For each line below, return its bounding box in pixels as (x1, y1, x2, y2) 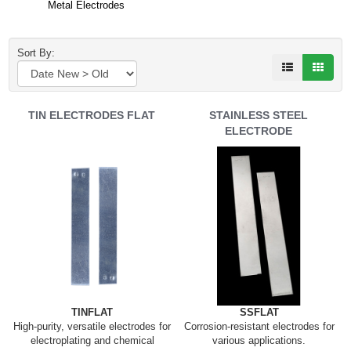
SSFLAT (239, 306, 279, 318)
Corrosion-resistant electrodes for (183, 320, 335, 332)
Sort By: (17, 47, 61, 59)
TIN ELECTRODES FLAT (27, 109, 155, 121)
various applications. (212, 335, 306, 346)
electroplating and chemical (30, 335, 154, 346)
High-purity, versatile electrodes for (13, 320, 171, 332)
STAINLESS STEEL (208, 109, 308, 121)
